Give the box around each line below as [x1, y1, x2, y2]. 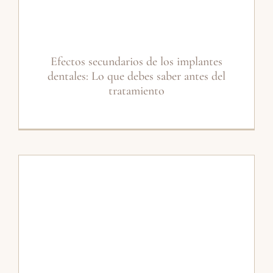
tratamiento [108, 83, 165, 98]
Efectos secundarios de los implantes [51, 54, 222, 69]
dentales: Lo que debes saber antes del [48, 68, 225, 83]
